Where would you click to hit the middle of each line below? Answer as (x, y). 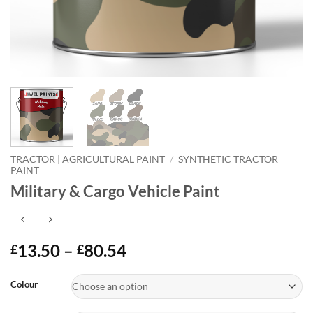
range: (150, 266)
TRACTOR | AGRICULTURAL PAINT (88, 159)
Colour (24, 284)
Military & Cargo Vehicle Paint (115, 191)
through (156, 300)
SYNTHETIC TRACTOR (228, 159)
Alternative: (36, 275)
